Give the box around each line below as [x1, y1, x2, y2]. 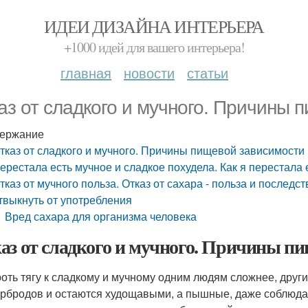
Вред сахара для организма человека [5, 208, 197, 224]
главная [60, 63, 111, 82]
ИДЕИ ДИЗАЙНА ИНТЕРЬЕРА [44, 14, 264, 38]
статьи [187, 63, 228, 82]
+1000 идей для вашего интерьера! [63, 38, 245, 56]
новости [124, 63, 175, 82]
